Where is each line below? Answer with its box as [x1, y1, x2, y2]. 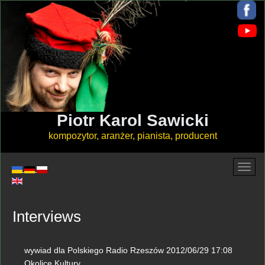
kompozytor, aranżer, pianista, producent [48, 131, 217, 141]
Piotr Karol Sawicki [56, 111, 209, 130]
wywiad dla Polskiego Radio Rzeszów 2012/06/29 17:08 [24, 245, 232, 255]
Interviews [12, 208, 81, 225]
